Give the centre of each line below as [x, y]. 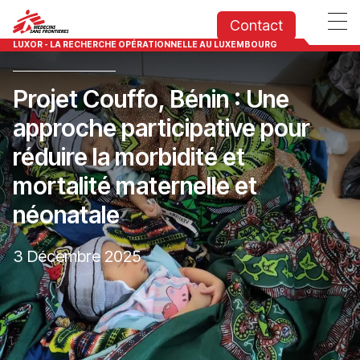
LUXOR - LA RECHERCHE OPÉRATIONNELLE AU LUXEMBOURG [145, 45]
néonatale [66, 215]
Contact [256, 25]
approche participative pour [162, 128]
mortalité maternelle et [135, 186]
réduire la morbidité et [129, 157]
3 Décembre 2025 [77, 256]
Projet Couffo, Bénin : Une [151, 99]
